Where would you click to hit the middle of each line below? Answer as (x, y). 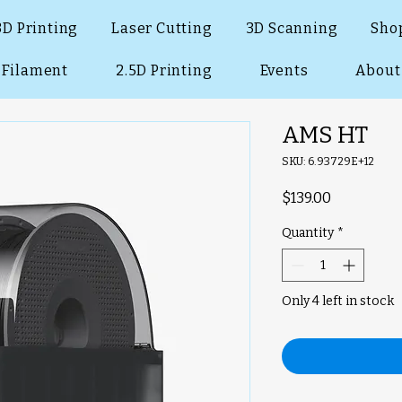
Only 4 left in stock (338, 301)
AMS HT (325, 135)
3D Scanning (292, 28)
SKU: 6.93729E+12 (328, 161)
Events (284, 70)
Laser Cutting (162, 28)
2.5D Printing (164, 70)
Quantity (308, 232)
